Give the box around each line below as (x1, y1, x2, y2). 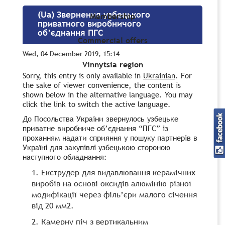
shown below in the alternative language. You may (23, 89, 192, 99)
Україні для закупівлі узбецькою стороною (23, 142, 170, 152)
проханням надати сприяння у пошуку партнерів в (23, 132, 197, 143)
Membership (90, 11, 135, 22)
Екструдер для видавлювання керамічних (41, 166, 195, 178)
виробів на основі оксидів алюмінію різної (32, 177, 191, 189)
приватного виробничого (38, 18, 141, 30)
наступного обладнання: (23, 151, 107, 162)
